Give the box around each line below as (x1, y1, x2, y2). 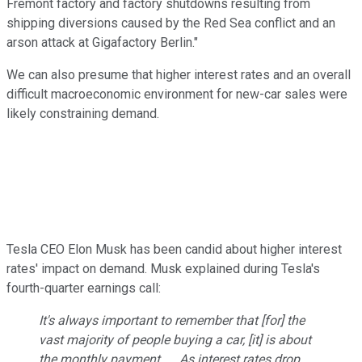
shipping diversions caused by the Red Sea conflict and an (6, 15, 335, 31)
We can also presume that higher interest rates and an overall (6, 66, 351, 82)
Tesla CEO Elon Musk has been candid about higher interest (6, 241, 342, 257)
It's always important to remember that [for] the (39, 312, 305, 328)
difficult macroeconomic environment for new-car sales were (6, 86, 347, 102)
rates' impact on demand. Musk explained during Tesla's (6, 260, 320, 276)
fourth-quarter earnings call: (6, 280, 161, 296)
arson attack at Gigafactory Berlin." (6, 34, 198, 50)
